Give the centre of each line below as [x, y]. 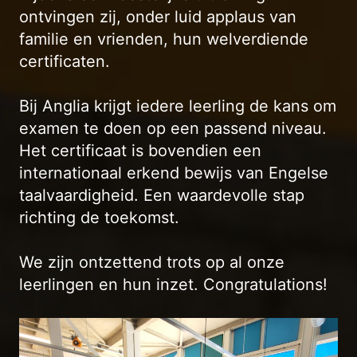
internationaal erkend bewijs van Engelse [174, 173]
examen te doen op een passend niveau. [173, 128]
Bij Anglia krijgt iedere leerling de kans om [178, 106]
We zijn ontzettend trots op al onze [152, 262]
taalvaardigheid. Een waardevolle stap [162, 195]
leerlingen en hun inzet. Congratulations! [173, 284]
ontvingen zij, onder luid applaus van [158, 16]
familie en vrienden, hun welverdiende [164, 39]
